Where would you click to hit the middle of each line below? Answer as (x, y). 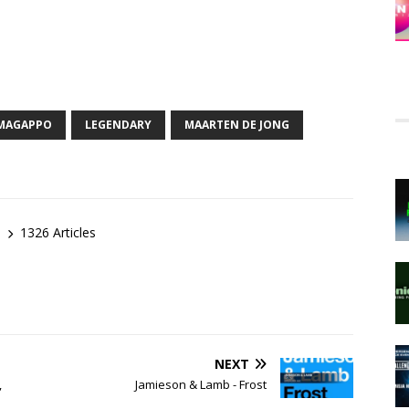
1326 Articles (58, 233)
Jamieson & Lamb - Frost (201, 384)
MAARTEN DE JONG (237, 124)
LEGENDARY (118, 124)
